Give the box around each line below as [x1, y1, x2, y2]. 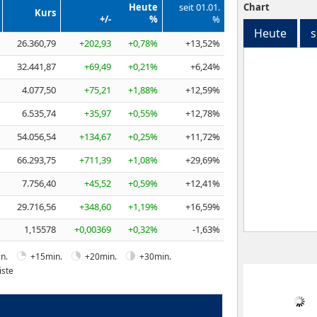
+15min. [30, 250, 62, 263]
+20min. [85, 250, 117, 263]
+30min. [139, 250, 171, 263]
